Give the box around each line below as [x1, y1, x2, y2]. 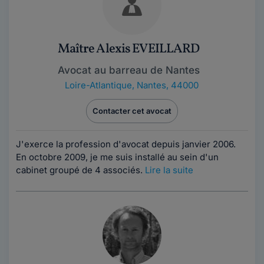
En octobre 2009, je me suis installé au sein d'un [16, 151, 219, 163]
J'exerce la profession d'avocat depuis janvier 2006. [16, 138, 236, 150]
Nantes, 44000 [136, 80, 199, 91]
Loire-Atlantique [64, 80, 132, 91]
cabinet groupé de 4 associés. [16, 164, 145, 176]
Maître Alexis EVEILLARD [57, 40, 200, 58]
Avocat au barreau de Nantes [57, 64, 200, 76]
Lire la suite [145, 164, 193, 176]
